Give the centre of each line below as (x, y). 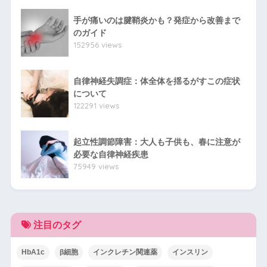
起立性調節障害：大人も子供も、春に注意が (156, 142)
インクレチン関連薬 (125, 252)
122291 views (96, 105)
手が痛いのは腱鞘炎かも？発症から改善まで (156, 20)
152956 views (97, 44)
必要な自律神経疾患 (111, 154)
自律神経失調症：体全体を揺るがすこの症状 (156, 81)
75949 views (96, 166)
